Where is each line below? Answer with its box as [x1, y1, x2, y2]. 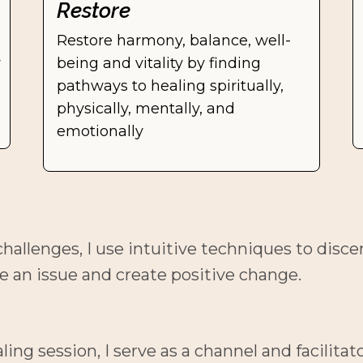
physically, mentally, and [56, 100, 235, 117]
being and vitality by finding [56, 54, 261, 72]
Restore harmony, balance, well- [56, 32, 291, 49]
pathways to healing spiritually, [56, 77, 284, 95]
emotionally [56, 122, 143, 140]
